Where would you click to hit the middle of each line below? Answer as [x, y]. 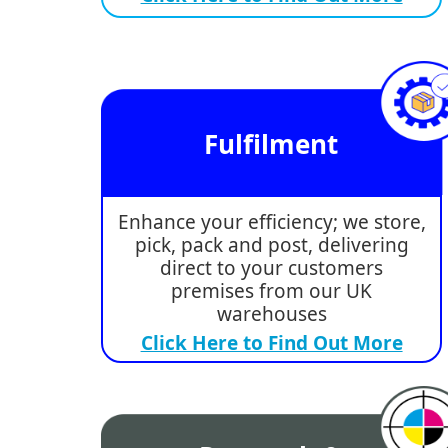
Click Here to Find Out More [271, 343]
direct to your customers [272, 268]
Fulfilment [271, 143]
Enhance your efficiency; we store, [271, 222]
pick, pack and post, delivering [271, 245]
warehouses [271, 314]
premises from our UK [272, 291]
